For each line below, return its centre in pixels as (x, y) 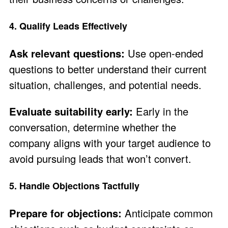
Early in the (161, 111)
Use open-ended (164, 53)
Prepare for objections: (65, 213)
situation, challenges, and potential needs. (105, 85)
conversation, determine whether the (93, 127)
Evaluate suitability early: (71, 111)
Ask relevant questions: (67, 53)
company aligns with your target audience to (110, 142)
